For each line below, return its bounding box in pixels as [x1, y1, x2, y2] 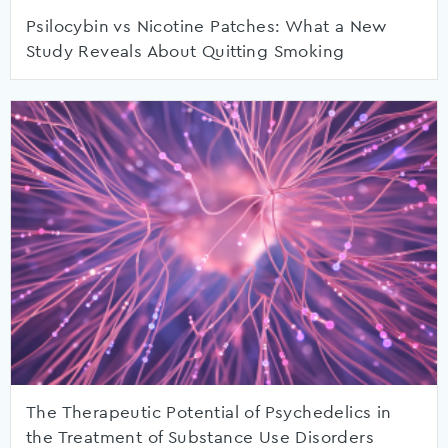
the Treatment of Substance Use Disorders [26, 428, 374, 446]
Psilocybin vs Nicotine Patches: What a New [26, 17, 387, 35]
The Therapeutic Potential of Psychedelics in [26, 403, 392, 421]
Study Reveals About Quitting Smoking [26, 42, 345, 60]
